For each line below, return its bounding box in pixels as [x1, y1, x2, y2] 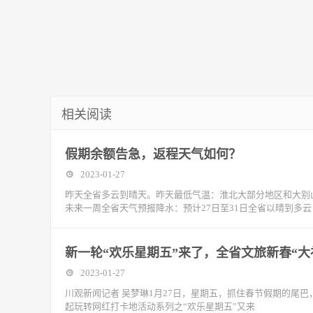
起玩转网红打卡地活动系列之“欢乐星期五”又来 [65, 301, 255, 312]
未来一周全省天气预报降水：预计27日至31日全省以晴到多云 [65, 203, 312, 213]
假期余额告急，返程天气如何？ [65, 147, 241, 161]
